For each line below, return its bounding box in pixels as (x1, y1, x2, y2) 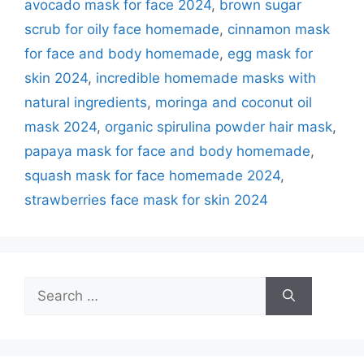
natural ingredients (24, 93, 147, 110)
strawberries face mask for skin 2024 (24, 191, 268, 208)
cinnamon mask (227, 20, 330, 37)
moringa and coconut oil (155, 93, 312, 110)
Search (24, 277, 69, 294)
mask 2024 (24, 118, 97, 135)
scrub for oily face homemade (24, 20, 219, 37)
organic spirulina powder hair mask (105, 118, 332, 135)
